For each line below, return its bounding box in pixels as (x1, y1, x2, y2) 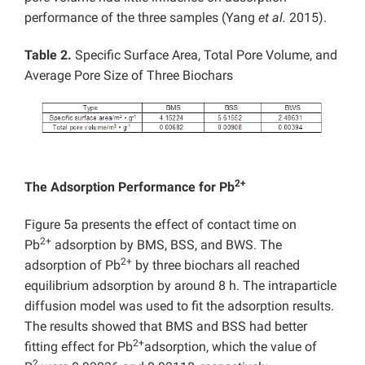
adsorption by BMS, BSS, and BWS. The (51, 237, 282, 253)
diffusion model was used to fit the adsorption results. (24, 298, 334, 314)
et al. (255, 9, 289, 25)
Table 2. (24, 46, 75, 63)
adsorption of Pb (24, 257, 121, 274)
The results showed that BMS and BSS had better (24, 319, 307, 335)
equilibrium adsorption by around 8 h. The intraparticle (24, 278, 336, 294)
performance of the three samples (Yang (24, 9, 255, 25)
